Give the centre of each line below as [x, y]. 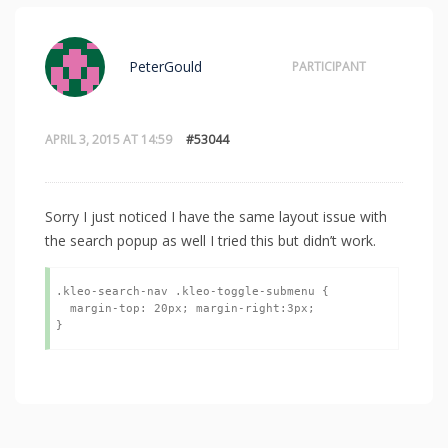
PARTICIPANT [329, 67]
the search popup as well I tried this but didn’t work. [210, 241]
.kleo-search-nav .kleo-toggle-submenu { [192, 292]
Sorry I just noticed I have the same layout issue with [216, 217]
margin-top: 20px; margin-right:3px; [63, 309]
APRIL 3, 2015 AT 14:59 [108, 140]
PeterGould [165, 67]
